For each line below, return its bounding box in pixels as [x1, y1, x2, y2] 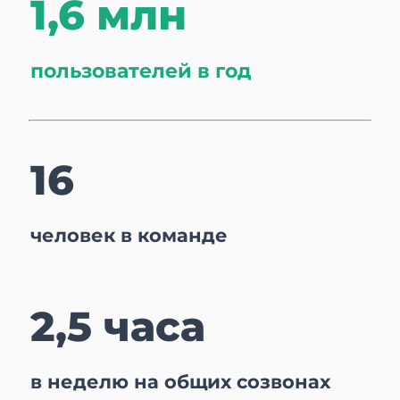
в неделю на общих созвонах [30, 371, 331, 394]
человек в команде [30, 224, 229, 247]
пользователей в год [30, 59, 252, 84]
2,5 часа [30, 301, 218, 353]
